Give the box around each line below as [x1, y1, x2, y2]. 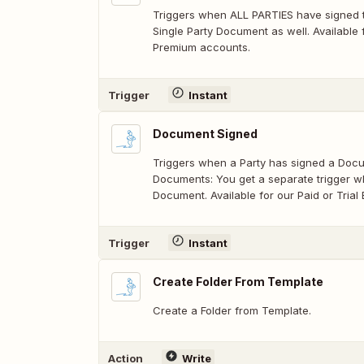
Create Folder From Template [153, 275, 323, 288]
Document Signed [153, 127, 258, 141]
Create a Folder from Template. [153, 304, 311, 317]
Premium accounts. [153, 41, 250, 54]
